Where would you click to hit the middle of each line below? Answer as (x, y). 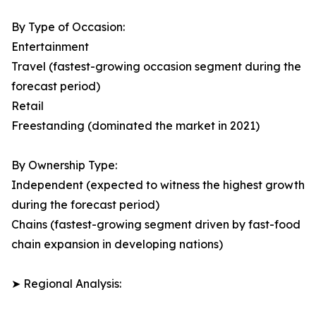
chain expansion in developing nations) (117, 244)
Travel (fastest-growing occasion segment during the (156, 67)
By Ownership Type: (64, 165)
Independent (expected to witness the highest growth (158, 185)
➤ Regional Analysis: (66, 284)
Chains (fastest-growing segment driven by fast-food (156, 225)
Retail (28, 106)
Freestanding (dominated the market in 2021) (135, 126)
